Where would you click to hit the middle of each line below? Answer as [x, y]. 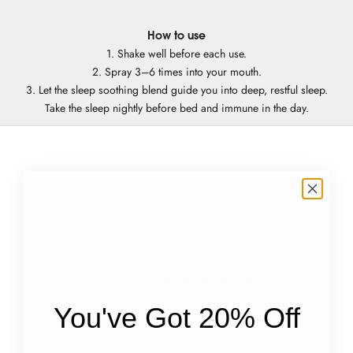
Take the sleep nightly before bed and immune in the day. [176, 108]
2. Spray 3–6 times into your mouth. [176, 71]
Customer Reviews [176, 228]
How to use [176, 35]
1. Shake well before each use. [176, 53]
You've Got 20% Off [176, 318]
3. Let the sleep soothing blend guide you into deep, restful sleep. [176, 89]
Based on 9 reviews [206, 300]
